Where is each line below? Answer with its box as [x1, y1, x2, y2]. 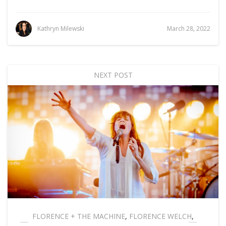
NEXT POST [93, 70, 133, 80]
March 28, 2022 [167, 24, 210, 33]
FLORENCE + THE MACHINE [32, 211, 125, 221]
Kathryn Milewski [37, 24, 84, 33]
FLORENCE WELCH [129, 211, 192, 221]
